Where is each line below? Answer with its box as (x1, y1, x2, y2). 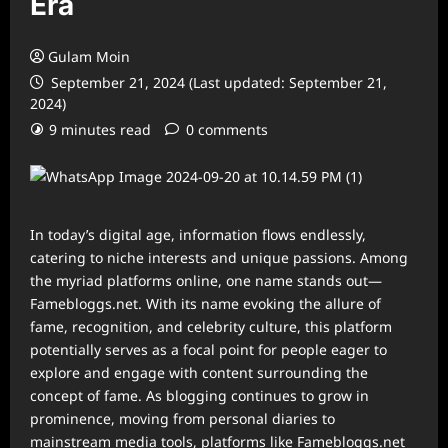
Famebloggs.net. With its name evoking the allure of (30, 294, 381, 313)
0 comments (186, 120, 268, 139)
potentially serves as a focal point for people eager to (30, 340, 387, 359)
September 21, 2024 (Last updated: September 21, (47, 73, 387, 92)
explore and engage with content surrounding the (30, 363, 368, 382)
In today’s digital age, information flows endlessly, (30, 225, 366, 244)
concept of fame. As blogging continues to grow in (30, 386, 369, 405)
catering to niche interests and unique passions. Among (30, 248, 408, 267)
